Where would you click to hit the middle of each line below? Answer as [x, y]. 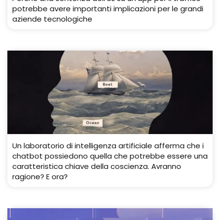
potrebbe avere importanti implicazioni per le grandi [108, 9]
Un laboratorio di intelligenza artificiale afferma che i [108, 146]
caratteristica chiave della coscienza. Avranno [97, 166]
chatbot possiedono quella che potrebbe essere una [110, 156]
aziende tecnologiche [52, 19]
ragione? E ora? [40, 177]
